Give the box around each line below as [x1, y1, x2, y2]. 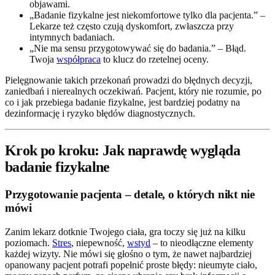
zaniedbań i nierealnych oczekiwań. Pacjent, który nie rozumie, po [5, 86, 261, 97]
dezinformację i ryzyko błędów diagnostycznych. [5, 108, 195, 119]
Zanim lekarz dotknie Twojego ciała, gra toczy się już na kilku [5, 226, 246, 237]
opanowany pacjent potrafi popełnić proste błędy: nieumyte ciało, [5, 259, 257, 270]
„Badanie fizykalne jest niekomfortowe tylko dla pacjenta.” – [29, 10, 265, 21]
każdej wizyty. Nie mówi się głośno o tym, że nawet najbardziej [5, 248, 252, 259]
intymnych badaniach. [29, 32, 115, 43]
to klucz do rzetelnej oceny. [101, 54, 209, 65]
